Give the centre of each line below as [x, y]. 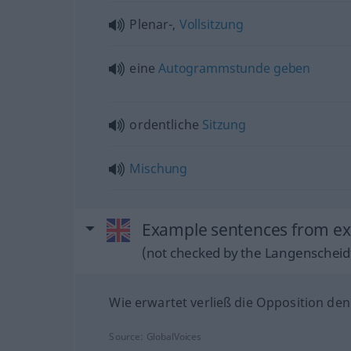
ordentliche [166, 124]
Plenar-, [154, 24]
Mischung [159, 168]
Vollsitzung [211, 24]
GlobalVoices [174, 336]
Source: [128, 336]
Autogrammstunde [214, 68]
